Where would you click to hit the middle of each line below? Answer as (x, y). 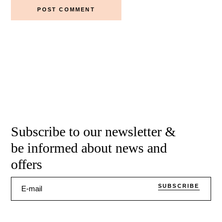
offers (27, 164)
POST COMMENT (66, 9)
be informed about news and (89, 148)
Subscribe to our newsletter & (94, 132)
